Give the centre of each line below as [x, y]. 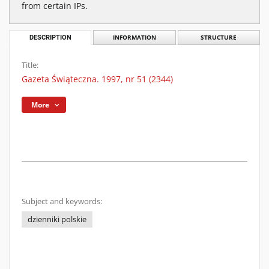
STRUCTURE [219, 38]
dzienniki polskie [57, 219]
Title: [30, 65]
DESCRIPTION [50, 38]
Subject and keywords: [62, 201]
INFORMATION [134, 38]
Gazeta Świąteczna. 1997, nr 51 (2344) [97, 79]
